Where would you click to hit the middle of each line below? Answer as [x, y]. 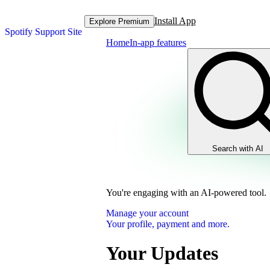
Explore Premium [119, 21]
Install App [175, 21]
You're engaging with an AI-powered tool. [186, 193]
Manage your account [147, 213]
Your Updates [162, 253]
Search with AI [238, 149]
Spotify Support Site [43, 32]
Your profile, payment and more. [168, 224]
